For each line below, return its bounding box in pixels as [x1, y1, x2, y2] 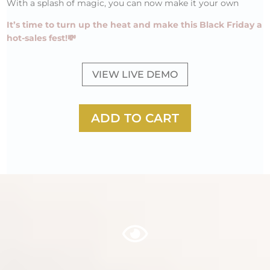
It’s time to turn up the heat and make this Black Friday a [7, 19, 263, 31]
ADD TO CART [91, 110, 179, 125]
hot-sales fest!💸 [7, 33, 77, 44]
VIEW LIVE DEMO [92, 68, 178, 80]
